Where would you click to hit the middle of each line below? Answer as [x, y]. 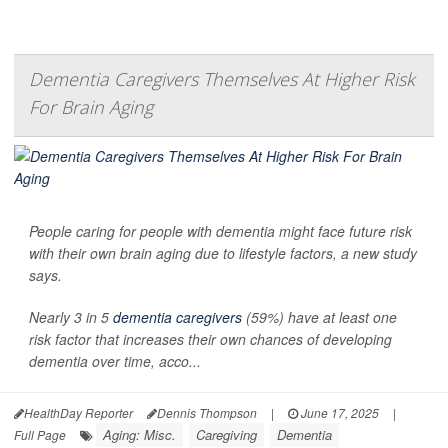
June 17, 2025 [338, 412]
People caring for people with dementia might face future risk [220, 230]
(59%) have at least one [319, 316]
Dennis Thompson [207, 412]
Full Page [40, 434]
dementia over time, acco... [115, 360]
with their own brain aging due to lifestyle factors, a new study [223, 252]
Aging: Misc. [139, 434]
